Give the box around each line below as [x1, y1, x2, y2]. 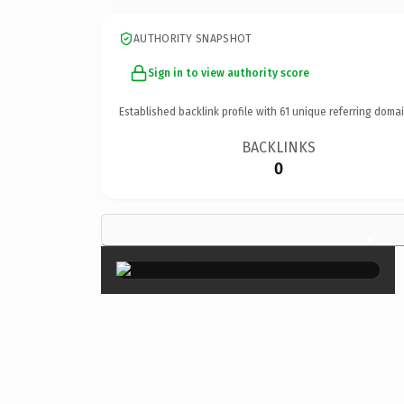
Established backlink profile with [119, 105, 280, 118]
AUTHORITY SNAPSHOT [133, 32, 252, 45]
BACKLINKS [242, 138, 317, 156]
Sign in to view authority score [148, 66, 309, 79]
